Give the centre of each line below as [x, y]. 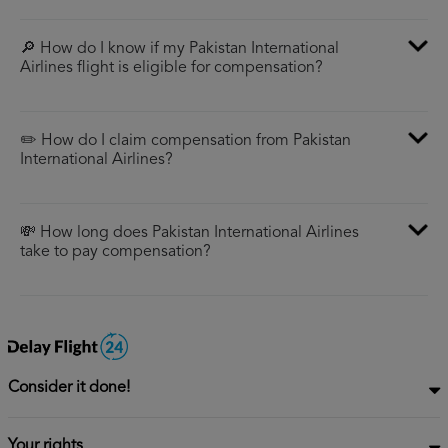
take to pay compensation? [115, 252]
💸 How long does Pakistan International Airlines [189, 233]
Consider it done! [69, 388]
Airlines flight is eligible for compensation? [171, 68]
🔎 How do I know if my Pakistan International [179, 49]
